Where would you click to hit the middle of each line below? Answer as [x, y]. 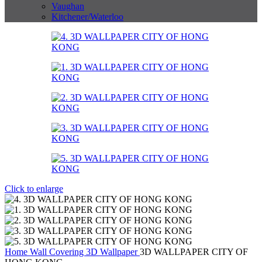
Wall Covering [58, 252]
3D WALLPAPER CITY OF [194, 252]
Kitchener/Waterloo [87, 17]
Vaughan [68, 6]
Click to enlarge [34, 189]
